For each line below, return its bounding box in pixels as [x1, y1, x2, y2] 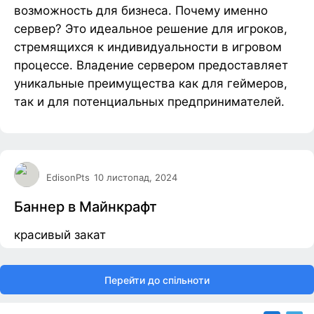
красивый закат [14, 228, 106, 243]
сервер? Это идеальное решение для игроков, [14, 22, 287, 36]
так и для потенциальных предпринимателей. [14, 95, 285, 109]
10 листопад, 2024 [94, 171, 177, 183]
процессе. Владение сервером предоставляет [14, 58, 288, 73]
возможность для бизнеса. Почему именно [14, 4, 268, 18]
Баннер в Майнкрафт [14, 198, 157, 216]
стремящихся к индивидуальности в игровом [14, 40, 282, 55]
